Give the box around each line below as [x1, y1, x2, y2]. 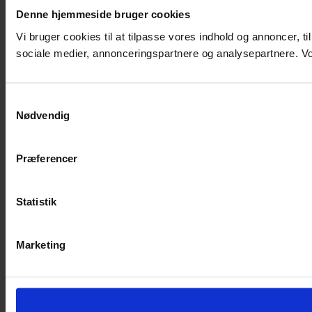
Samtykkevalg [5, 95, 72, 107]
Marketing [16, 238, 65, 250]
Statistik [16, 195, 56, 207]
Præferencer [16, 152, 78, 164]
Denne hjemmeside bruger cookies [16, 8, 190, 20]
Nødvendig [16, 109, 70, 120]
